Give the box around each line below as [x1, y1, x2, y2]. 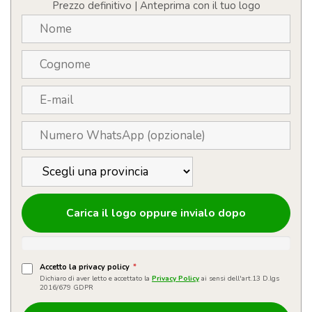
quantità [10, 30, 56, 47]
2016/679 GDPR [40, 283, 93, 293]
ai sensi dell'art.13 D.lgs [199, 274, 279, 284]
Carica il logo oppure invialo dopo [66, 205, 246, 221]
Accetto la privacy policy [40, 262, 132, 273]
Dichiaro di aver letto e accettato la [40, 274, 152, 284]
